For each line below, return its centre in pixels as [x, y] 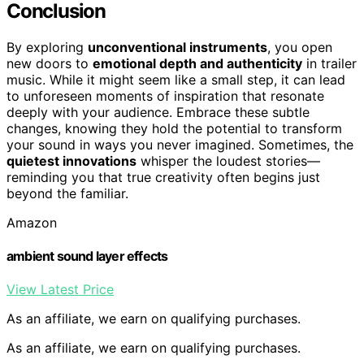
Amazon [32, 222]
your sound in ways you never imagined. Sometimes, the [180, 144]
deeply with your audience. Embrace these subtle [158, 112]
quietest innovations [71, 160]
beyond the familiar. [67, 193]
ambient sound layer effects [87, 256]
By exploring [47, 47]
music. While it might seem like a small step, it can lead [176, 79]
